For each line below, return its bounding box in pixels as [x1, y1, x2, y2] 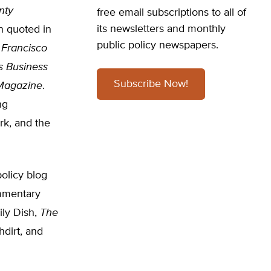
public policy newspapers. [97, 40, 218, 51]
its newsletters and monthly [97, 24, 226, 34]
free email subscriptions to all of [97, 7, 246, 18]
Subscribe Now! [114, 79, 188, 90]
